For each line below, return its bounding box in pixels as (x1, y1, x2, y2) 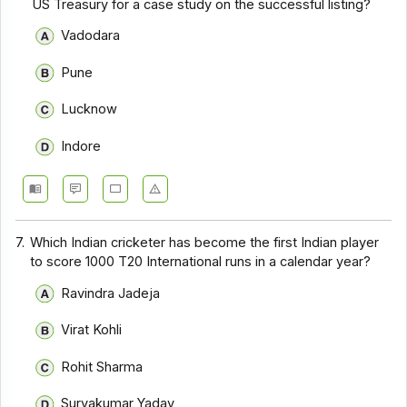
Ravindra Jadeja (60, 284, 160, 302)
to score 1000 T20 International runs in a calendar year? (30, 253, 372, 271)
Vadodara (60, 26, 120, 44)
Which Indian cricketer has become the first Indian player (30, 234, 380, 252)
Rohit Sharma (60, 358, 143, 375)
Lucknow (60, 101, 117, 118)
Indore (60, 137, 101, 154)
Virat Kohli (60, 322, 122, 339)
